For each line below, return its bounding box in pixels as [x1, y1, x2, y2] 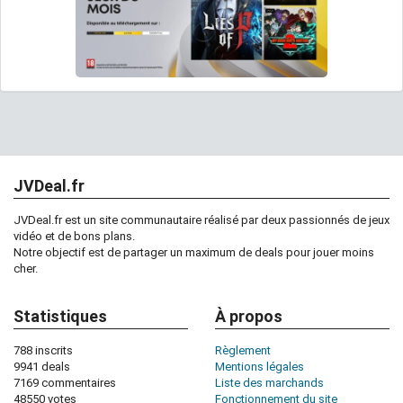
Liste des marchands [215, 375, 324, 390]
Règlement [215, 343, 271, 357]
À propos [215, 306, 282, 326]
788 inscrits [13, 343, 73, 357]
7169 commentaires [13, 375, 116, 390]
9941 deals [13, 359, 70, 373]
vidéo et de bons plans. [13, 228, 135, 243]
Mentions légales [215, 359, 304, 373]
